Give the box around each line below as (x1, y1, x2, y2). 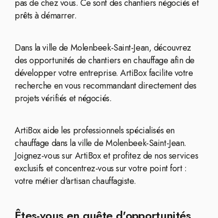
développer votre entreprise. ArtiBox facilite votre (15, 67, 193, 79)
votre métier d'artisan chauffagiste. (15, 175, 136, 187)
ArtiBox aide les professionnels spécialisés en (15, 124, 175, 137)
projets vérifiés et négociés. (15, 92, 112, 105)
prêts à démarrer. (15, 9, 77, 22)
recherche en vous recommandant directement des (15, 79, 197, 92)
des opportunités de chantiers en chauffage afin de (15, 54, 195, 67)
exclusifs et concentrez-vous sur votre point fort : (15, 162, 187, 175)
